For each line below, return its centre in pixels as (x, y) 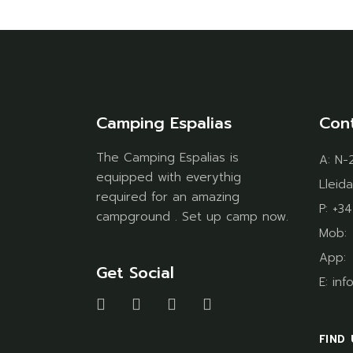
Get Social (135, 273)
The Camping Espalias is (167, 158)
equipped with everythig (169, 178)
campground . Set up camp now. (192, 217)
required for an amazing (168, 197)
